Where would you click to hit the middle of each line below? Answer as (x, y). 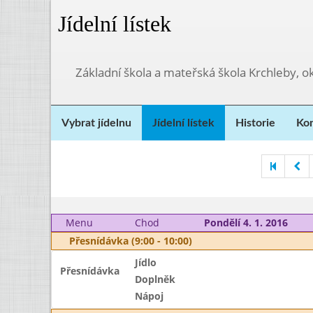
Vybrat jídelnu (96, 123)
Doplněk (155, 279)
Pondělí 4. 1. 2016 (246, 223)
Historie (255, 123)
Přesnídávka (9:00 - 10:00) (131, 241)
